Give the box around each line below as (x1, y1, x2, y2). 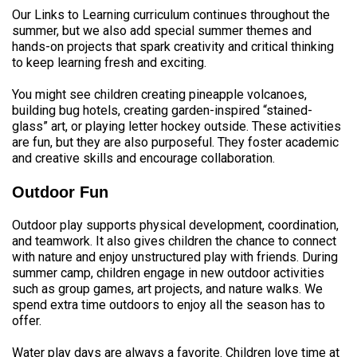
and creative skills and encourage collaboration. (12, 151, 278, 166)
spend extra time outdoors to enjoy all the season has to (12, 297, 325, 312)
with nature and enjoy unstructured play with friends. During (12, 249, 338, 265)
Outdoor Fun (12, 183, 108, 201)
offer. (12, 313, 45, 328)
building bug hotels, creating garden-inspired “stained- (12, 103, 312, 118)
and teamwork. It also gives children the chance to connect (12, 233, 336, 249)
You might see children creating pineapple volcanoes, (12, 87, 307, 102)
